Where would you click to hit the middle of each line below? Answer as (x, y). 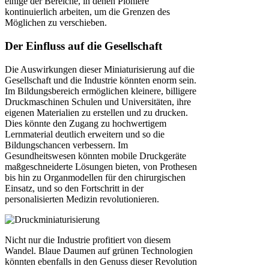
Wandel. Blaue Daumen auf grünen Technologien (99, 250)
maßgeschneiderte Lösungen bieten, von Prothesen (101, 166)
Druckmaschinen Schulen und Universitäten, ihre (98, 101)
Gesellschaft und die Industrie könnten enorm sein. (101, 80)
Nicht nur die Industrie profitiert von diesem (88, 240)
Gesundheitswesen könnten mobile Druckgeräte (95, 156)
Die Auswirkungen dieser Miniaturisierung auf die (100, 69)
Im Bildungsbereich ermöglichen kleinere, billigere (101, 91)
